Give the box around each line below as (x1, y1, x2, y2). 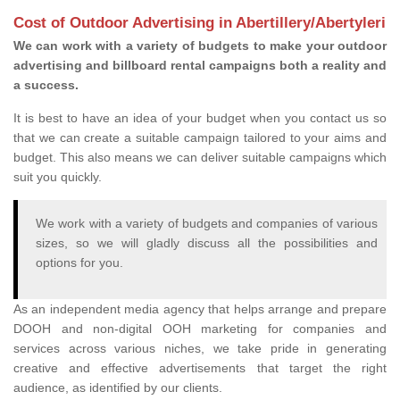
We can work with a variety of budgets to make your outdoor (13, 38, 387, 54)
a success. (13, 78, 79, 93)
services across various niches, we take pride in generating (13, 341, 387, 356)
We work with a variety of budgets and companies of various (36, 216, 378, 231)
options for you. (36, 255, 127, 271)
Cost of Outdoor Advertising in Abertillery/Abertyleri (13, 14, 386, 32)
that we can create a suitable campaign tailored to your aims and (13, 130, 387, 146)
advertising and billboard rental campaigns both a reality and (13, 58, 387, 73)
